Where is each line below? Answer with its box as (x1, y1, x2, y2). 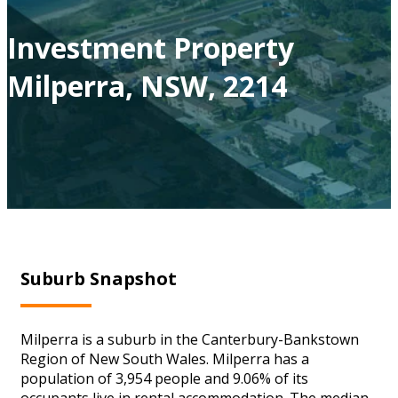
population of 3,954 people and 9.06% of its (20, 368, 308, 388)
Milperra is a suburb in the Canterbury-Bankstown (20, 329, 359, 349)
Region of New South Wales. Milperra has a (20, 348, 309, 369)
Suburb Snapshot (20, 266, 177, 291)
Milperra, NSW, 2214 (7, 66, 287, 105)
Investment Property (7, 28, 294, 67)
